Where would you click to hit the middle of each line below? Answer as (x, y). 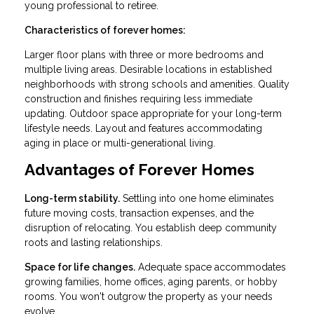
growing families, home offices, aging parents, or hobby (151, 281)
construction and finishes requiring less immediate (138, 98)
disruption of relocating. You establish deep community (151, 227)
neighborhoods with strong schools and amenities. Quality (157, 84)
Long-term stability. (72, 198)
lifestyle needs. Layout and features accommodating (143, 128)
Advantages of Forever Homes (139, 169)
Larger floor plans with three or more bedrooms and (144, 54)
